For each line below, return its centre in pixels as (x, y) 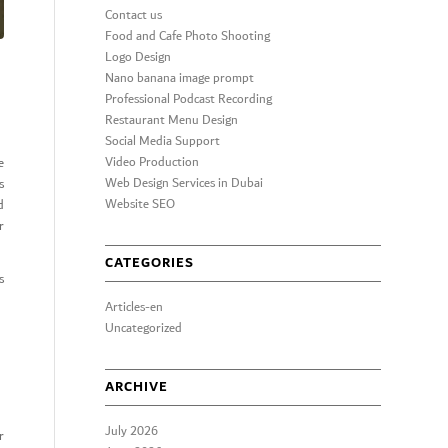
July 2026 (132, 431)
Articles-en (134, 307)
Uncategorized (144, 328)
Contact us (134, 15)
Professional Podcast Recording (189, 99)
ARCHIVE (137, 387)
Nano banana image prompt (180, 78)
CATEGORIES (150, 263)
